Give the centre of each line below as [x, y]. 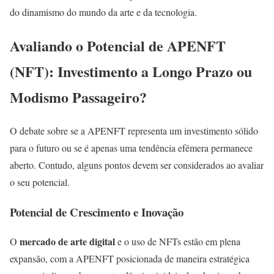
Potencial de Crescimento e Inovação [97, 212]
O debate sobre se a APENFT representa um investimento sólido [134, 130]
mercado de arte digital [67, 242]
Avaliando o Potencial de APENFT [118, 45]
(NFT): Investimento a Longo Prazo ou [131, 71]
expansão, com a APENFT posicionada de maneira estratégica [130, 259]
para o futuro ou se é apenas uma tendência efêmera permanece [131, 147]
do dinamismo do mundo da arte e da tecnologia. [103, 12]
